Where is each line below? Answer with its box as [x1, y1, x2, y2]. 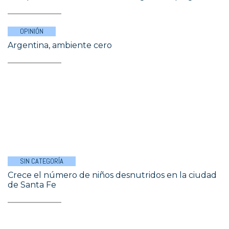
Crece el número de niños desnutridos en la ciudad [8, 170, 217, 180]
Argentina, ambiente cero [8, 40, 112, 50]
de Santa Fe [8, 180, 56, 190]
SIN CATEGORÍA [20, 156, 63, 166]
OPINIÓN [20, 27, 43, 36]
